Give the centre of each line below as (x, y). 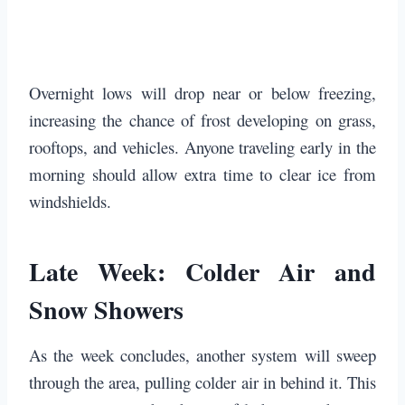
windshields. (70, 202)
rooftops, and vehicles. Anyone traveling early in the (202, 147)
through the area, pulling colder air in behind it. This (202, 382)
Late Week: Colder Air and (202, 272)
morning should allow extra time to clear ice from (202, 174)
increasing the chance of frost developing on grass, (202, 120)
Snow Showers (106, 310)
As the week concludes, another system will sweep (202, 355)
